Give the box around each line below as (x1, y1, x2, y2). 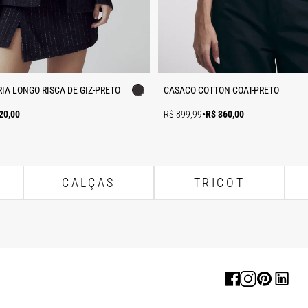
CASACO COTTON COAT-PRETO (164, 84, 279, 96)
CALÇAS (62, 175, 115, 190)
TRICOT (193, 175, 245, 190)
